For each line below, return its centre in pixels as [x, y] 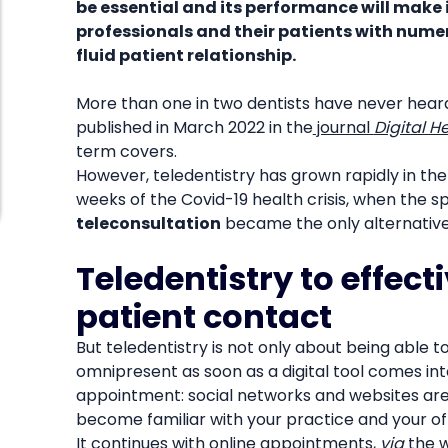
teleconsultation [148, 223]
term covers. [126, 151]
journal [343, 127]
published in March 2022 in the [194, 127]
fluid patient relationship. [185, 55]
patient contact [203, 316]
